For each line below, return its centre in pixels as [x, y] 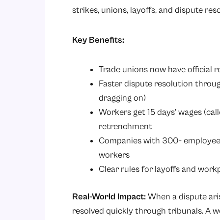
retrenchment [125, 127]
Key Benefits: [98, 40]
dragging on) [122, 98]
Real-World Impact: [109, 197]
